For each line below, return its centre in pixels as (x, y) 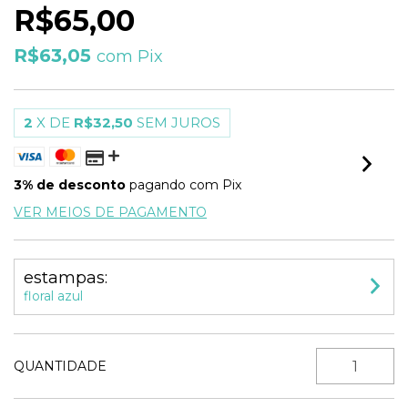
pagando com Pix (184, 185)
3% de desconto (70, 185)
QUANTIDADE (60, 366)
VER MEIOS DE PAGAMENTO (110, 212)
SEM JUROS (178, 122)
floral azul (53, 296)
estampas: (66, 278)
